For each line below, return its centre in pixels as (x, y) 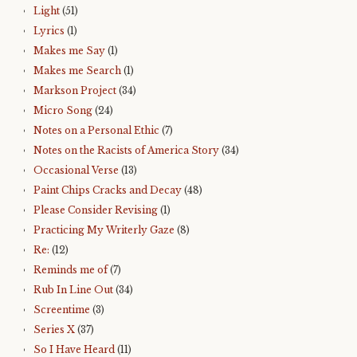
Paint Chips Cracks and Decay (108, 190)
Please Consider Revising (96, 210)
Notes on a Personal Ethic (96, 130)
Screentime (62, 310)
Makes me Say (69, 51)
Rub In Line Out (73, 290)
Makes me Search (77, 71)
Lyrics (49, 31)
